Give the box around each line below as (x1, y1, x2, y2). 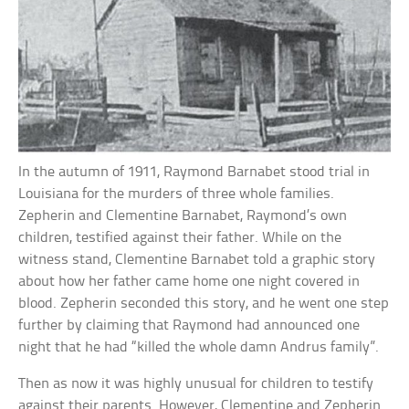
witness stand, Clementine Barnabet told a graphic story (18, 252, 376, 268)
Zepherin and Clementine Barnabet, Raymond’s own (18, 208, 348, 225)
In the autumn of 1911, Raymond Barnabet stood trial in (18, 164, 371, 181)
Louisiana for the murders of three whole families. (18, 186, 335, 203)
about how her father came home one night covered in (18, 274, 361, 290)
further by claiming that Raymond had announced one (18, 318, 361, 334)
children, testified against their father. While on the (18, 230, 342, 246)
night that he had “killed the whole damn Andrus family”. (18, 340, 380, 356)
